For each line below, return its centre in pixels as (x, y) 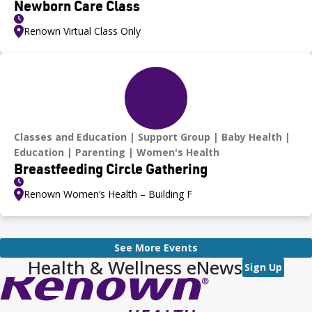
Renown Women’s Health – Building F (108, 194)
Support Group (174, 136)
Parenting (100, 152)
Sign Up (263, 267)
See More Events (156, 247)
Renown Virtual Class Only (82, 31)
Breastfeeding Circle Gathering (111, 168)
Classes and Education (70, 136)
